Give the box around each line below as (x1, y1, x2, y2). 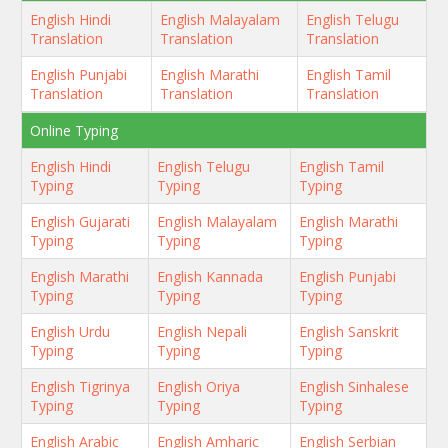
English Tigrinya (30, 376, 130, 396)
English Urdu (30, 321, 110, 341)
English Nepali (157, 321, 247, 341)
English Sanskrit (299, 321, 399, 341)
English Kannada (157, 266, 263, 286)
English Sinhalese (299, 376, 409, 396)
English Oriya (157, 376, 240, 396)
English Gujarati (30, 211, 130, 231)
